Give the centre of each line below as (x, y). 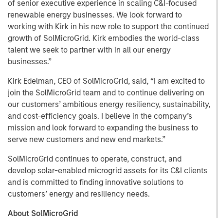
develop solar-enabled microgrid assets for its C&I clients (108, 171)
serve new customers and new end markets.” (87, 139)
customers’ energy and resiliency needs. (79, 194)
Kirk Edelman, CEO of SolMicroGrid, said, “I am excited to (106, 81)
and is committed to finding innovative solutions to (96, 182)
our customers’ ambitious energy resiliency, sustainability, (109, 104)
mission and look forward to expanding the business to (103, 128)
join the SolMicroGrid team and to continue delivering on (106, 93)
